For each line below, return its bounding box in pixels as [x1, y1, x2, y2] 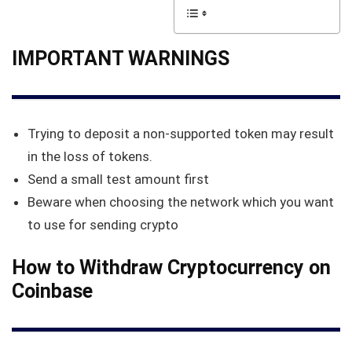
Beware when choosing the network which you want [27, 194, 334, 211]
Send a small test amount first [27, 171, 209, 188]
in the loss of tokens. [27, 148, 152, 165]
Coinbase [12, 280, 93, 303]
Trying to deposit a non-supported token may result [27, 126, 334, 142]
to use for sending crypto [27, 217, 178, 233]
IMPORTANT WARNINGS [12, 47, 229, 70]
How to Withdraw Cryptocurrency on [12, 256, 331, 280]
